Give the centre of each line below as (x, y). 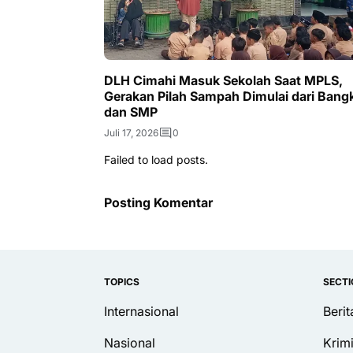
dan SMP (131, 112)
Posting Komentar (158, 203)
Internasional (141, 312)
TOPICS (122, 282)
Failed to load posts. (156, 160)
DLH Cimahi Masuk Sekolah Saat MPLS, (223, 81)
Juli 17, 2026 (131, 133)
